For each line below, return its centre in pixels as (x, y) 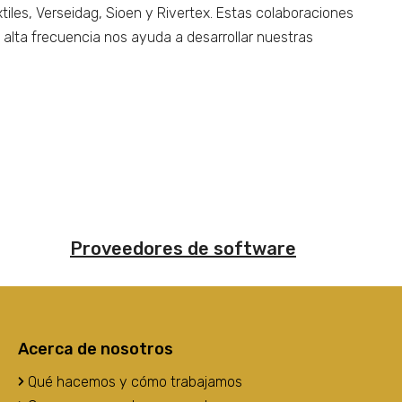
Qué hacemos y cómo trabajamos (133, 382)
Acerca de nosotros (96, 349)
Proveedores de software (183, 249)
